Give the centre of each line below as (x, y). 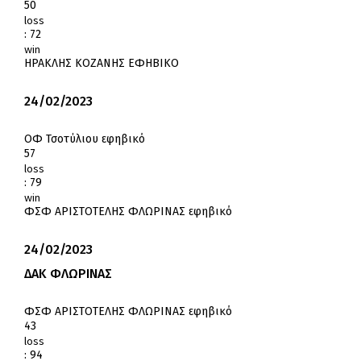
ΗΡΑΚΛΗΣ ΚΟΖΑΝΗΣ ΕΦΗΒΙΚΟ (102, 64)
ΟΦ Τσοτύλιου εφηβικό (85, 139)
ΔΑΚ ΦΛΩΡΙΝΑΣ (68, 274)
